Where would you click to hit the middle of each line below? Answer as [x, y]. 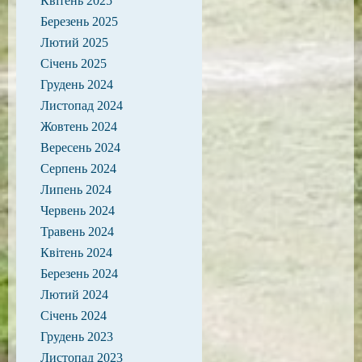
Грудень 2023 [77, 337]
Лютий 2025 [74, 42]
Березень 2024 [79, 274]
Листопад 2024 [82, 105]
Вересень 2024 [80, 147]
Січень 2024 [74, 316]
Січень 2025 [74, 63]
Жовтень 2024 [79, 126]
